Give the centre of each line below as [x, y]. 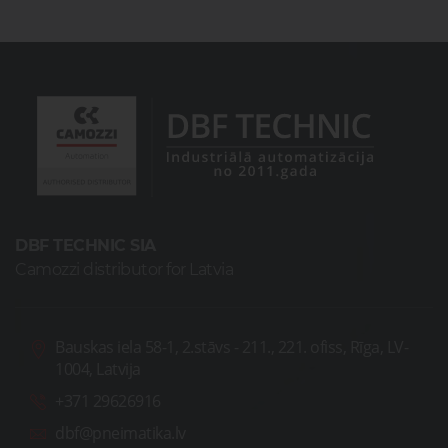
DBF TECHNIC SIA [85, 246]
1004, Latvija [98, 369]
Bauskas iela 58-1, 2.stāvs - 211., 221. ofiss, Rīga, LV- [231, 347]
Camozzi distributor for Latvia [124, 270]
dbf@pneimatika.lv [120, 433]
